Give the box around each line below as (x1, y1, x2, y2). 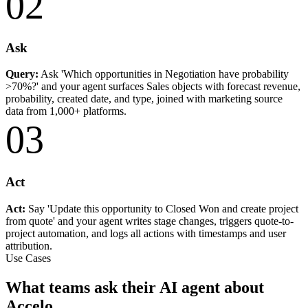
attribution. (5, 239, 52, 252)
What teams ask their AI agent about (5, 278, 264, 296)
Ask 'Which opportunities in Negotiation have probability (38, 68, 289, 80)
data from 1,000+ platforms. (5, 105, 126, 118)
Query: (5, 68, 38, 80)
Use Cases (5, 252, 51, 264)
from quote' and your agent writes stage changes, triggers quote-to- (5, 214, 294, 227)
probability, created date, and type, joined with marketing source (5, 93, 283, 105)
